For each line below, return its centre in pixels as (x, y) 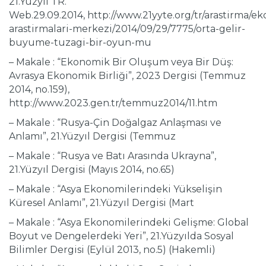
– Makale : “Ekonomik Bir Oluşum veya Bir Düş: (121, 62)
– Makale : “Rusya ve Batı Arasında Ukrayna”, (113, 156)
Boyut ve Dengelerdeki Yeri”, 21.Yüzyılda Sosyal (121, 236)
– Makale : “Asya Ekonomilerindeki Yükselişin (115, 189)
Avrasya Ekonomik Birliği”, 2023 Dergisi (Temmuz (127, 76)
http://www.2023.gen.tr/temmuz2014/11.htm (113, 103)
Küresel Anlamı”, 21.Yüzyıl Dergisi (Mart (102, 203)
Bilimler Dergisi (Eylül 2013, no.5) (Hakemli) (112, 250)
